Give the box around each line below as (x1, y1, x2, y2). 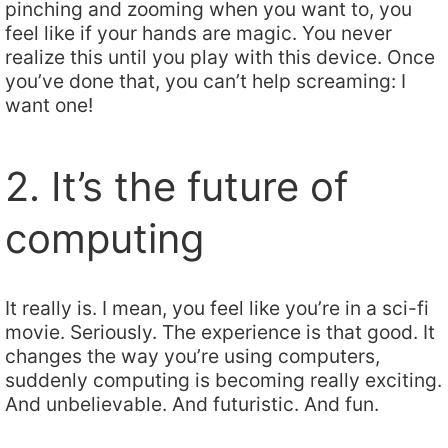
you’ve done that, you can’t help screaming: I (5, 69, 406, 94)
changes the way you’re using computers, (5, 344, 380, 369)
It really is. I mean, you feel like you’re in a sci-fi (5, 296, 429, 321)
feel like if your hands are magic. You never (5, 21, 392, 46)
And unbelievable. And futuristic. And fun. (5, 392, 379, 417)
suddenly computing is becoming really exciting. (5, 368, 442, 393)
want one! (5, 93, 93, 118)
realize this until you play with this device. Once (5, 45, 435, 70)
